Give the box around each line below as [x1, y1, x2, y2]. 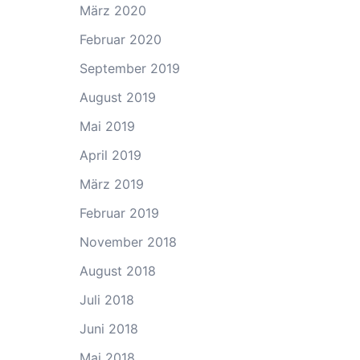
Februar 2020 [79, 31, 162, 47]
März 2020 [79, 2, 146, 18]
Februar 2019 [79, 205, 159, 221]
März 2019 [79, 176, 144, 192]
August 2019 [79, 89, 156, 105]
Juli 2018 [79, 292, 134, 308]
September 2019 [79, 60, 180, 76]
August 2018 [79, 263, 156, 279]
